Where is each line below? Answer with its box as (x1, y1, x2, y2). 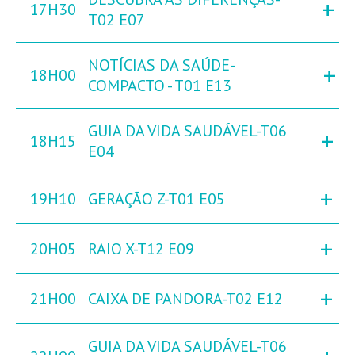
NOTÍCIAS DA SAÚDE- (88, 55, 235, 76)
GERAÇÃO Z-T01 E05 (88, 189, 225, 210)
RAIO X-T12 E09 (88, 239, 194, 260)
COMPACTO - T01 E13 (88, 75, 231, 97)
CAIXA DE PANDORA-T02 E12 (88, 288, 283, 310)
